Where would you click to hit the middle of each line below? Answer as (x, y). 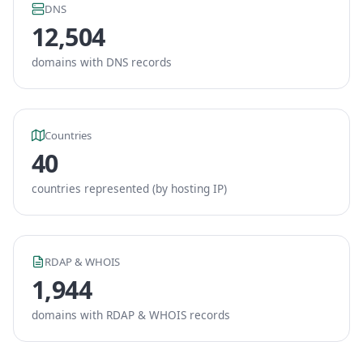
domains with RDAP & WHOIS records (131, 315)
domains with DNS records (102, 62)
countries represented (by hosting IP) (129, 188)
